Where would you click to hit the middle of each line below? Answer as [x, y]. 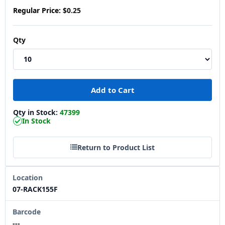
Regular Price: [37, 10]
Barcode [27, 211]
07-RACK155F [35, 189]
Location [28, 177]
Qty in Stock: [36, 112]
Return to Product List [116, 147]
